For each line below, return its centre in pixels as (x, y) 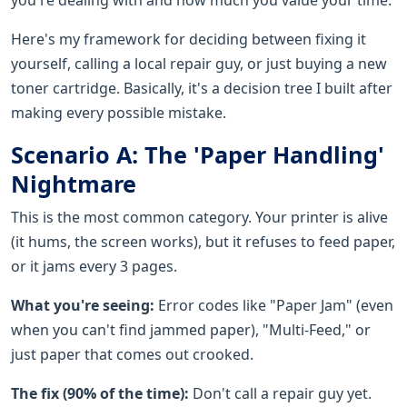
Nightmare (74, 183)
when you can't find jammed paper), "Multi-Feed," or (191, 329)
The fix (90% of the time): (100, 393)
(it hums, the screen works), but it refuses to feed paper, (203, 241)
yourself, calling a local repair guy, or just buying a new (199, 63)
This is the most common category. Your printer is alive (199, 217)
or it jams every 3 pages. (94, 266)
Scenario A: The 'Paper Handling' (198, 154)
